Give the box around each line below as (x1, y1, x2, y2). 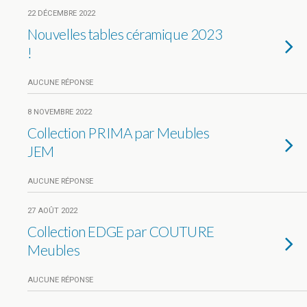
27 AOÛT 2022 (27, 206, 77, 215)
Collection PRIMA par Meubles (27, 124, 210, 141)
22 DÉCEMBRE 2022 (27, 9, 95, 18)
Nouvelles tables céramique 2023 (27, 25, 223, 42)
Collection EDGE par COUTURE (27, 223, 214, 240)
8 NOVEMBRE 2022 (27, 108, 92, 116)
